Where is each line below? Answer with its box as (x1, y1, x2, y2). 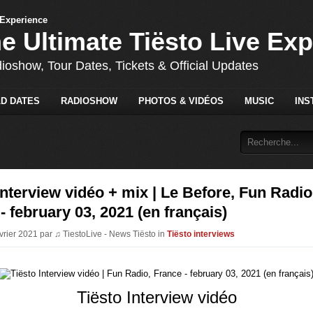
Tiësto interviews (167, 228, 235, 239)
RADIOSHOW (60, 95, 117, 106)
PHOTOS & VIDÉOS (138, 95, 224, 106)
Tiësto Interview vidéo (76, 288, 237, 307)
